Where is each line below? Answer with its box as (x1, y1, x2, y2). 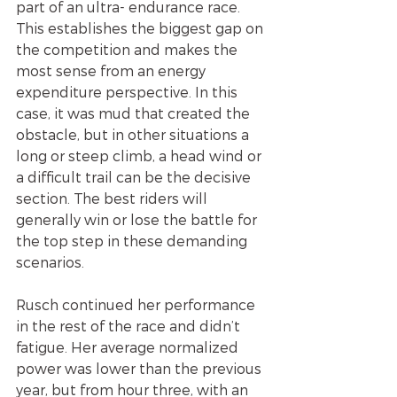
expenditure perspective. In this (16, 82, 241, 100)
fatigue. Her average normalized (16, 338, 242, 355)
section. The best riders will (16, 189, 211, 206)
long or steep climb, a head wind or (16, 146, 265, 164)
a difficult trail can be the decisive (16, 167, 254, 185)
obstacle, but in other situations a (16, 125, 253, 143)
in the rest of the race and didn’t (16, 316, 244, 334)
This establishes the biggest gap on (16, 19, 267, 36)
